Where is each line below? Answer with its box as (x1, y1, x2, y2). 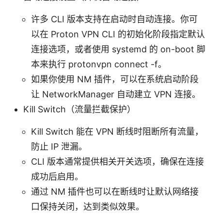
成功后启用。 (31, 171, 83, 182)
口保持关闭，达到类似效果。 (31, 201, 144, 212)
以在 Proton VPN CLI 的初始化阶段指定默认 (31, 29, 205, 39)
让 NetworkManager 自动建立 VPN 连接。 (31, 89, 201, 99)
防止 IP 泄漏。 (31, 141, 87, 152)
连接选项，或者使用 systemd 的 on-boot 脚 (31, 44, 205, 54)
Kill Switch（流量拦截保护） (23, 104, 136, 114)
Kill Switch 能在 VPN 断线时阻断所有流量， (31, 126, 203, 137)
